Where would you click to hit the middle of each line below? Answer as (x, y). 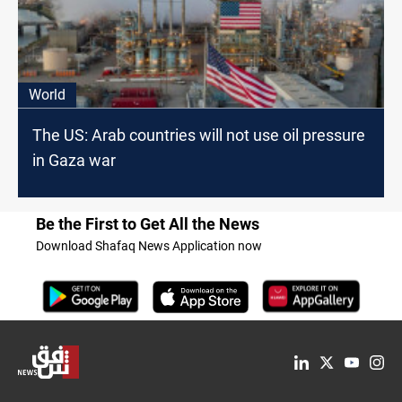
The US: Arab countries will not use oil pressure (199, 135)
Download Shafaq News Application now (149, 246)
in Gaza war (74, 161)
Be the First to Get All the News (148, 224)
